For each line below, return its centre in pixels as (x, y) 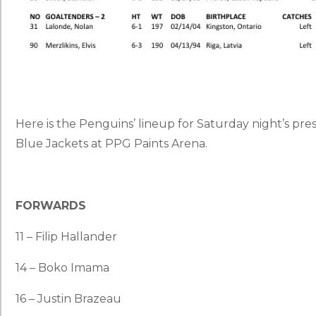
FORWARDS (51, 205)
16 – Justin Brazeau (68, 298)
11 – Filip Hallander (66, 236)
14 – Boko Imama (62, 267)
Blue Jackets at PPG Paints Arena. (111, 143)
